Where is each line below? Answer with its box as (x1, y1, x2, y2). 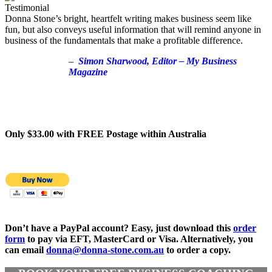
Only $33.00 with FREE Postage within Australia (5, 129, 206, 140)
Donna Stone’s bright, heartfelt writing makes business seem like (5, 13, 251, 24)
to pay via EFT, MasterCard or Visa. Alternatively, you (25, 234, 253, 245)
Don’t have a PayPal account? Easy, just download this (5, 223, 233, 234)
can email (5, 245, 46, 256)
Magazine (69, 67, 107, 78)
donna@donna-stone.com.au (46, 245, 164, 256)
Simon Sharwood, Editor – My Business (78, 56, 237, 67)
